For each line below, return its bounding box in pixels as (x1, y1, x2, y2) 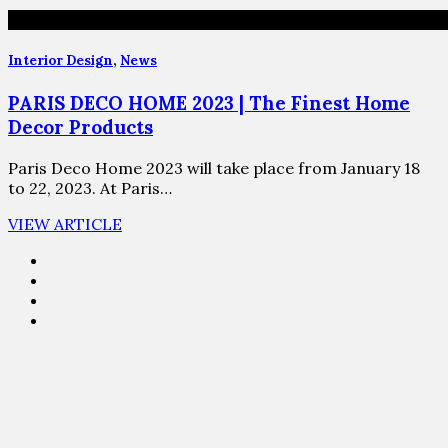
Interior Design (8, 51, 113, 69)
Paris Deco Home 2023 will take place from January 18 (8, 157, 420, 178)
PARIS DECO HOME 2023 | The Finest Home (8, 90, 410, 115)
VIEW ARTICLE (8, 213, 122, 234)
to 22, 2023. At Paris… (8, 177, 172, 198)
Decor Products (8, 114, 153, 139)
